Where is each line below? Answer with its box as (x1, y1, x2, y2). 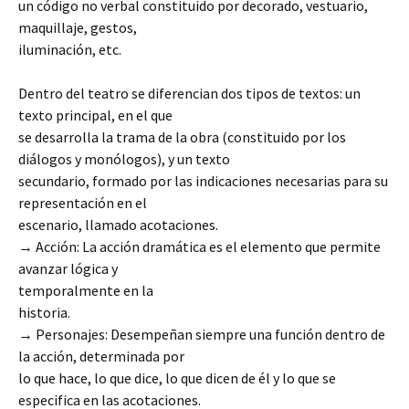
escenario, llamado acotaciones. (18, 215, 218, 234)
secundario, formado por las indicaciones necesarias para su (18, 172, 388, 190)
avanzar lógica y (18, 259, 118, 278)
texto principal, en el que (18, 106, 173, 124)
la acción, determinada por (18, 347, 184, 365)
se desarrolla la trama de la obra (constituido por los (18, 128, 346, 146)
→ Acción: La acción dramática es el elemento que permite (18, 237, 381, 256)
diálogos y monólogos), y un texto (18, 150, 230, 168)
